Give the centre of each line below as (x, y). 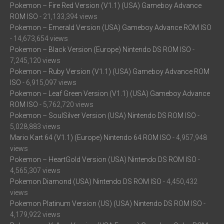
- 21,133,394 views (68, 16)
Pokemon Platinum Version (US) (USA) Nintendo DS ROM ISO (106, 203)
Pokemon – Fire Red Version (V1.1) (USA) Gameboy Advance (106, 5)
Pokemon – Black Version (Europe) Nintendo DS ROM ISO (100, 49)
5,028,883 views (35, 126)
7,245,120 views (35, 60)
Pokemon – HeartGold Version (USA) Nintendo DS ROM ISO (103, 159)
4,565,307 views (35, 170)
